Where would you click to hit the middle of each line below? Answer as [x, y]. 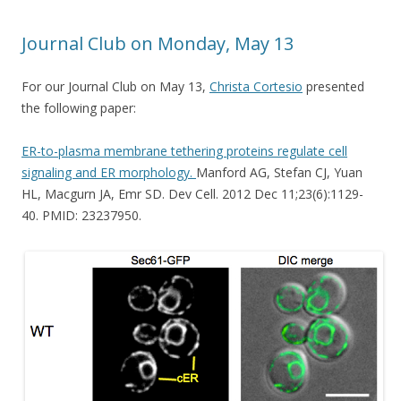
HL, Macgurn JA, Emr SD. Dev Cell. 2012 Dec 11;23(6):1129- [192, 193]
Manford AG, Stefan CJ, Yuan [279, 172]
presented [333, 86]
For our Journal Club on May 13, [115, 86]
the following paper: [79, 107]
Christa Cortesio [256, 86]
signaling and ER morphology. [109, 172]
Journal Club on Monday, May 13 [158, 43]
